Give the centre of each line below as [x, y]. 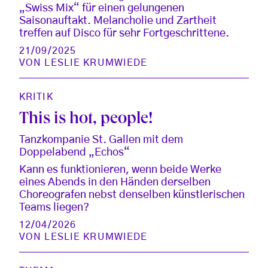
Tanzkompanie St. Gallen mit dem [101, 140]
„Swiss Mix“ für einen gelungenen [102, 9]
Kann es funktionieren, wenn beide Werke [120, 170]
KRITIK [36, 97]
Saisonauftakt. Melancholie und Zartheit [118, 21]
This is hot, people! [86, 120]
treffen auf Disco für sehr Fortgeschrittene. [124, 34]
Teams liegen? [54, 208]
